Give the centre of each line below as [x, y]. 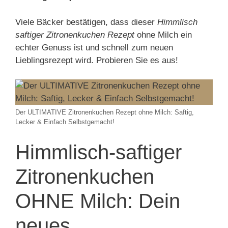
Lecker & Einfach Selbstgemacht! [65, 122]
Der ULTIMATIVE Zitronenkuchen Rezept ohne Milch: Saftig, [105, 112]
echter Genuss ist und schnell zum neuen [94, 47]
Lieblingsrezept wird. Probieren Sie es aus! [97, 60]
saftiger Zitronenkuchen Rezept [75, 35]
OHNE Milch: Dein [98, 201]
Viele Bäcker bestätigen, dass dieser [86, 22]
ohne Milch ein [163, 35]
